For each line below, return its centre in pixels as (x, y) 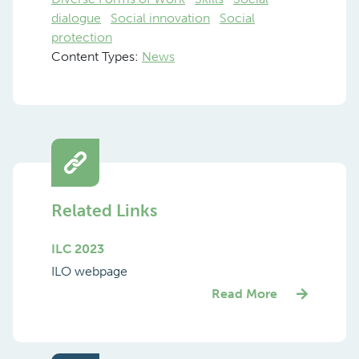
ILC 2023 (78, 248)
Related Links (104, 210)
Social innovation (160, 18)
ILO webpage (89, 271)
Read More (244, 293)
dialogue (76, 18)
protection (82, 37)
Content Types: (97, 56)
